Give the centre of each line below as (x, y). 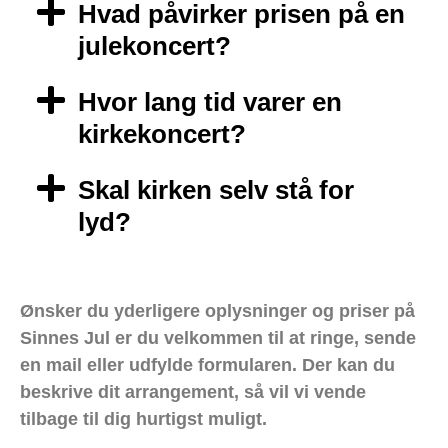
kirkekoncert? (162, 134)
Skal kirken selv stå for (216, 190)
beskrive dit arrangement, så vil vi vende (193, 392)
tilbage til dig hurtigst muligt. (143, 419)
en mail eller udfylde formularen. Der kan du (207, 365)
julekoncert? (155, 46)
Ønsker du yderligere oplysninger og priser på (217, 311)
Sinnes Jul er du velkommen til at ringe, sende (218, 338)
